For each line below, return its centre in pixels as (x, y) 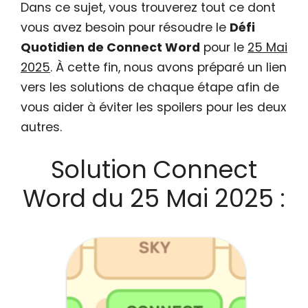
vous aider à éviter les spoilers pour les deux (153, 107)
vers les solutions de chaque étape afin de (150, 87)
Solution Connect (154, 170)
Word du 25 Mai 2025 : (154, 199)
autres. (41, 127)
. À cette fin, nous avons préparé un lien (168, 67)
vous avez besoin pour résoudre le (125, 27)
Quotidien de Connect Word (110, 47)
